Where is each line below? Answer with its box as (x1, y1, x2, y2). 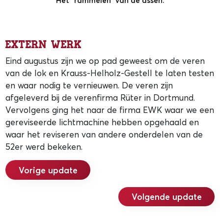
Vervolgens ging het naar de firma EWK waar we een (5, 105, 215, 115)
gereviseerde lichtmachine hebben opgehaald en (5, 117, 199, 128)
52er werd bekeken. (5, 141, 83, 152)
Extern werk (5, 37, 82, 51)
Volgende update (131, 192, 202, 202)
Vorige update (18, 165, 78, 175)
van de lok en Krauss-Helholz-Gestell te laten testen (5, 68, 215, 79)
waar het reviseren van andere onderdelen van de (5, 129, 203, 140)
